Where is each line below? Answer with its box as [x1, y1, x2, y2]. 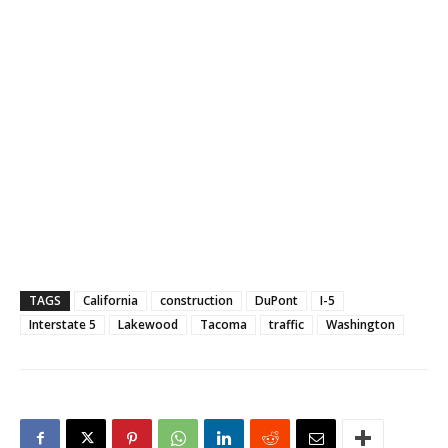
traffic [269, 315, 304, 333]
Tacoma [200, 315, 247, 333]
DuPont [255, 291, 298, 309]
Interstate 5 [29, 315, 96, 333]
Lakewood [118, 315, 178, 333]
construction [160, 291, 233, 309]
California [83, 291, 138, 309]
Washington [326, 315, 395, 333]
